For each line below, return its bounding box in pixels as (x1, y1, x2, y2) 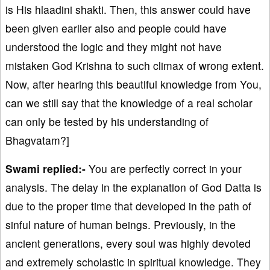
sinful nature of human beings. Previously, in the (5, 216, 236, 232)
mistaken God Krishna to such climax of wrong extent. (5, 57, 264, 73)
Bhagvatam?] (5, 132, 69, 148)
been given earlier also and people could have (5, 20, 227, 36)
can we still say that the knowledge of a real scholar (5, 95, 253, 110)
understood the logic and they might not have (5, 39, 222, 54)
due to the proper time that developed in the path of (5, 198, 251, 213)
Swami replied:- (5, 160, 86, 176)
